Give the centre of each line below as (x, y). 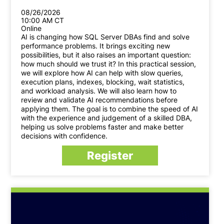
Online (31, 28)
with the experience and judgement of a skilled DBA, (107, 118)
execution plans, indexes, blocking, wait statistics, (103, 82)
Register (110, 156)
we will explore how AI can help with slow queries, (102, 73)
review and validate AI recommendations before (99, 100)
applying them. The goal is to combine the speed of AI (110, 109)
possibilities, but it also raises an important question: (106, 55)
